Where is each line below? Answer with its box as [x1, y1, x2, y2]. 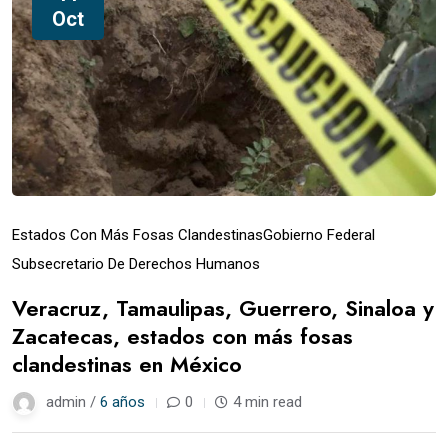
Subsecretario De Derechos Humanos [12, 254, 260, 273]
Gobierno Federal [263, 225, 375, 244]
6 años [100, 392, 145, 411]
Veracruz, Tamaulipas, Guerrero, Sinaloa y [12, 291, 434, 324]
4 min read [233, 392, 302, 411]
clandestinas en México [12, 347, 242, 380]
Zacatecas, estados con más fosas [12, 319, 353, 352]
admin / [46, 392, 100, 411]
